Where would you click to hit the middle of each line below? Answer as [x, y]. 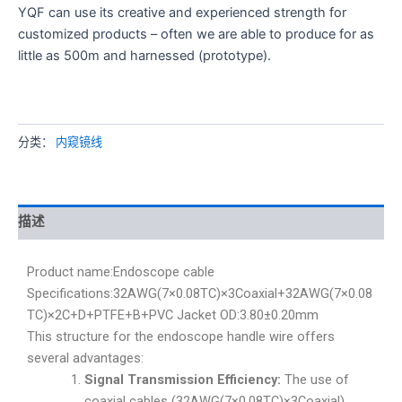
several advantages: [85, 358]
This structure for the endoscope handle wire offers [181, 337]
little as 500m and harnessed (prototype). [144, 56]
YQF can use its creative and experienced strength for [182, 13]
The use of [315, 380]
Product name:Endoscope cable [121, 272]
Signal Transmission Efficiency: [182, 380]
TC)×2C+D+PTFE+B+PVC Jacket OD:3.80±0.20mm [173, 315]
